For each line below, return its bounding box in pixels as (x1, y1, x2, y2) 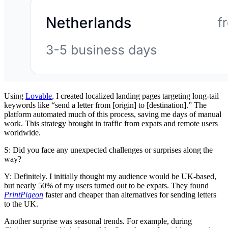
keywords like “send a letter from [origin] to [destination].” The (4, 100, 207, 109)
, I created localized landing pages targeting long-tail (52, 91, 219, 100)
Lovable (25, 91, 52, 100)
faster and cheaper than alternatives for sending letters (43, 190, 216, 199)
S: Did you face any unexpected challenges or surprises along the (4, 145, 213, 154)
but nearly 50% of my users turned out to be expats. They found (4, 181, 209, 190)
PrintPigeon (4, 190, 43, 199)
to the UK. (4, 199, 38, 208)
